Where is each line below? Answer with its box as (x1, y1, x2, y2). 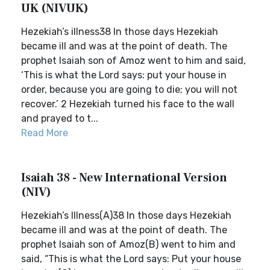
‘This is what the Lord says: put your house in (21, 69, 227, 81)
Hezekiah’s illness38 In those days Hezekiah (21, 26, 218, 37)
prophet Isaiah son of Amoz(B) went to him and (21, 239, 236, 250)
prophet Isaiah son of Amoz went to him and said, (21, 55, 246, 66)
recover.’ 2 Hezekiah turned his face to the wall (21, 98, 234, 110)
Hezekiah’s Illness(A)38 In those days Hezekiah (21, 210, 231, 221)
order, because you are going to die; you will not (21, 84, 237, 95)
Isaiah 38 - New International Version (21, 170, 227, 186)
